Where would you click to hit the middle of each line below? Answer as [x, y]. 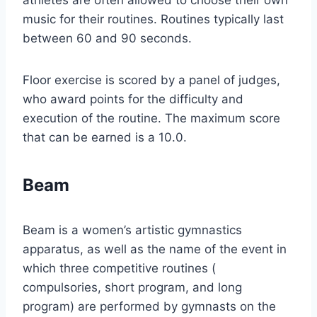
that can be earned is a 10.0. [105, 138]
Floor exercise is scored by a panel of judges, [151, 80]
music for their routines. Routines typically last [153, 19]
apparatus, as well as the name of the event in [155, 249]
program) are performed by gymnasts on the [149, 307]
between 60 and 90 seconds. [107, 39]
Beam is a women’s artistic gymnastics [132, 230]
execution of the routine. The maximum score [151, 119]
